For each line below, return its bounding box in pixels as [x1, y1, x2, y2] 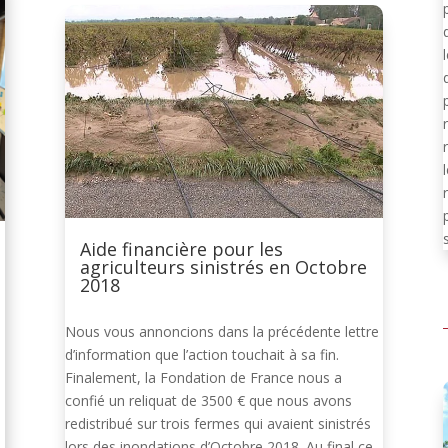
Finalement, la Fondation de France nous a [64, 367, 342, 387]
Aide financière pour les [80, 236, 284, 261]
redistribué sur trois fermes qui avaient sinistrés [64, 413, 371, 433]
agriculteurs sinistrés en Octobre [80, 254, 368, 279]
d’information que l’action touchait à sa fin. [64, 344, 339, 364]
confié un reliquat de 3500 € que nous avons [64, 390, 352, 410]
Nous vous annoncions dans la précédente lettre [64, 321, 379, 341]
